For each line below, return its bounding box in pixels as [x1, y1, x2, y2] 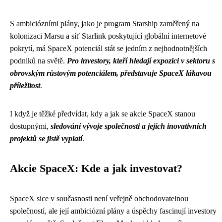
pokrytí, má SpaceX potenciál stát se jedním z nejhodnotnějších [10, 44, 207, 53]
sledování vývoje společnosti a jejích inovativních [51, 122, 207, 130]
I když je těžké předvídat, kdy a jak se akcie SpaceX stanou [10, 110, 195, 118]
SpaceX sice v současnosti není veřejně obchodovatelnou [10, 194, 188, 203]
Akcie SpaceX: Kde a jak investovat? [10, 163, 182, 174]
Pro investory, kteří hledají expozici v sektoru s [67, 56, 215, 65]
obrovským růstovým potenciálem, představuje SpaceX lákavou [10, 69, 212, 77]
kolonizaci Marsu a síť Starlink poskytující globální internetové [10, 32, 206, 40]
